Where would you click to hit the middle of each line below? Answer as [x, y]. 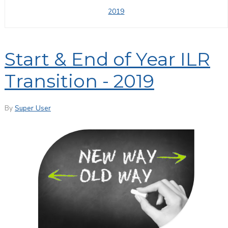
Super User [33, 108]
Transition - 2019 [79, 81]
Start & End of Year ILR [107, 59]
